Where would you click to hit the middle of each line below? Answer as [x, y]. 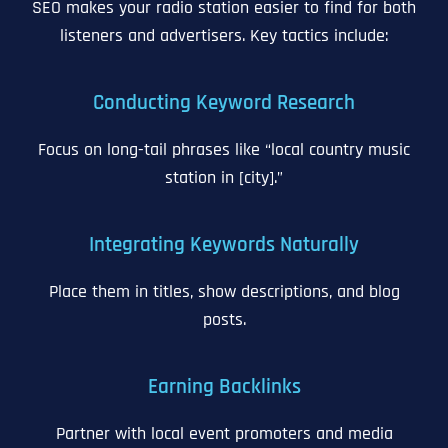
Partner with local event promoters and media [224, 434]
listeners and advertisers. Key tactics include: [224, 36]
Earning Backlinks [224, 387]
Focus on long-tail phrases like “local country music [224, 150]
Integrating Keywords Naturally [224, 245]
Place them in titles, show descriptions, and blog [224, 292]
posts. [224, 320]
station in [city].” [224, 178]
